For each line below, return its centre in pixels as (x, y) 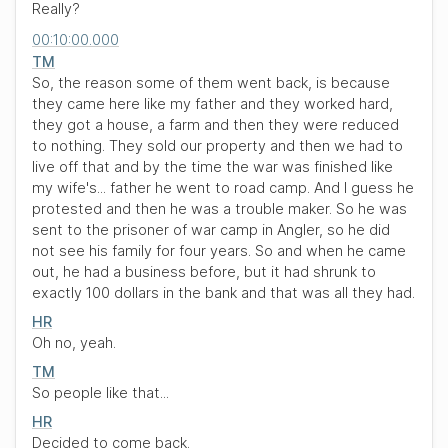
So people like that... (100, 392)
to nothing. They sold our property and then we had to (217, 145)
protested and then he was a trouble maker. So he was (219, 208)
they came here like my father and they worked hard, (212, 103)
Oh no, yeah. (74, 342)
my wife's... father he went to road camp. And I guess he (223, 187)
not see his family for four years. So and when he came (219, 250)
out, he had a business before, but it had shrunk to (204, 271)
